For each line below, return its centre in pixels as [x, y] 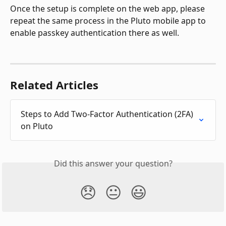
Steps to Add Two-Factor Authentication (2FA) [108, 114]
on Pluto [37, 126]
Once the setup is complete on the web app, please [108, 8]
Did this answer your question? [113, 164]
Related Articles [54, 85]
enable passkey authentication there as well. [95, 33]
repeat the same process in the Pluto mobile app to [109, 20]
